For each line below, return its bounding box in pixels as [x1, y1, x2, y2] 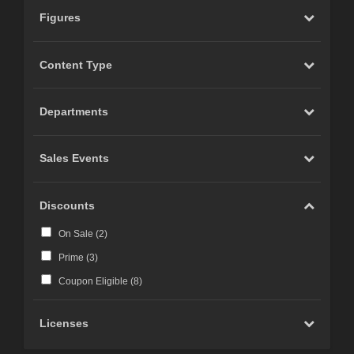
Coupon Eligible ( [58, 276, 134, 288]
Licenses [40, 317, 89, 330]
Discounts [40, 198, 96, 212]
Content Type [40, 58, 113, 71]
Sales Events [40, 152, 110, 165]
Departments [40, 104, 109, 118]
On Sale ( [58, 228, 99, 240]
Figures [40, 11, 81, 24]
